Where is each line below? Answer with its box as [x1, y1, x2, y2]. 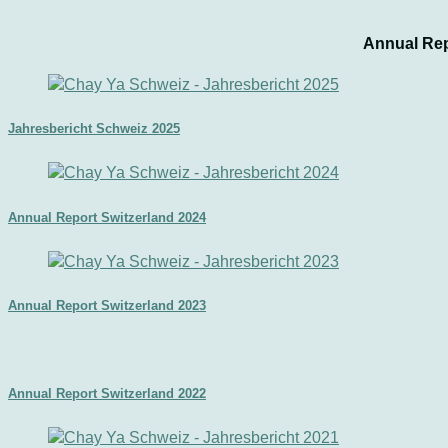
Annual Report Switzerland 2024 [8, 209, 206, 225]
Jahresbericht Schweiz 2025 [8, 121, 180, 137]
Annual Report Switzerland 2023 [8, 297, 206, 313]
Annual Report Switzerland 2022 [8, 386, 206, 402]
